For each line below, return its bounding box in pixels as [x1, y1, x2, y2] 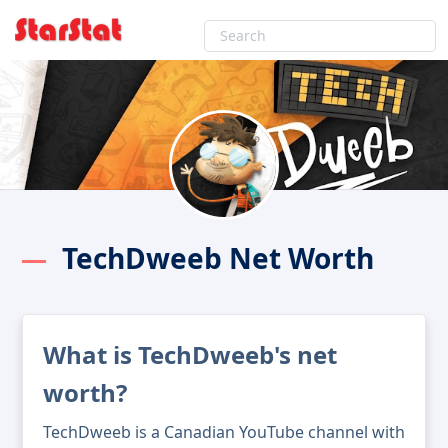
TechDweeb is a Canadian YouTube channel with [43, 421, 405, 444]
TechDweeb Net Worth [62, 239, 374, 278]
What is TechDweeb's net [43, 338, 337, 372]
